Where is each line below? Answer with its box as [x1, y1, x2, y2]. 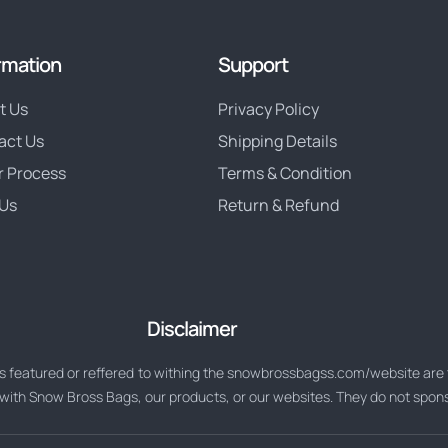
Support [218, 51, 288, 79]
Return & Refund [218, 194, 339, 217]
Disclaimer [147, 315, 237, 343]
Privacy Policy [218, 98, 319, 121]
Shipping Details [218, 130, 337, 153]
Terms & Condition [218, 162, 352, 185]
